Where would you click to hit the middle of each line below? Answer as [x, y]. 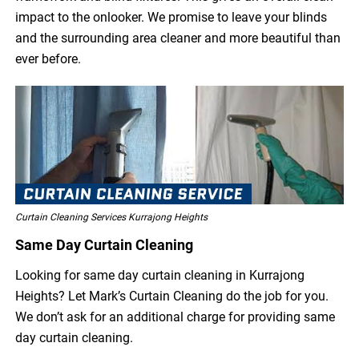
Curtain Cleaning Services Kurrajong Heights [112, 218]
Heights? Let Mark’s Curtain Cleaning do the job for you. [172, 296]
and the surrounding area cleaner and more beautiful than [178, 38]
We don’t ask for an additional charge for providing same [175, 317]
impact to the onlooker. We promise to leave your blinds [171, 18]
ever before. [48, 59]
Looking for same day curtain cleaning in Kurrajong [160, 276]
